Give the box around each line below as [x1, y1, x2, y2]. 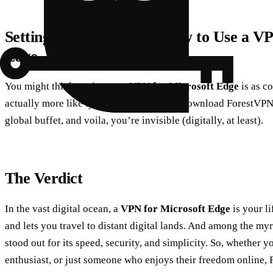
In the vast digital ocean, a [5, 202, 121, 214]
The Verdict [5, 169, 83, 188]
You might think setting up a [5, 80, 129, 93]
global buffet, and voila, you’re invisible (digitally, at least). [5, 115, 263, 127]
